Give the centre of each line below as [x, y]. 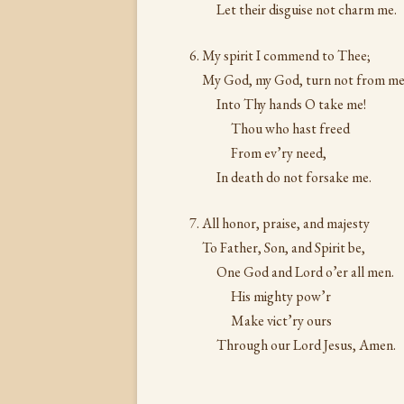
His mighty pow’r [281, 296]
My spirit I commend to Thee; [286, 55]
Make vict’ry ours [281, 321]
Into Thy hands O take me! [291, 104]
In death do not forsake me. [294, 177]
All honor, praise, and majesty [286, 223]
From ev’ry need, [279, 153]
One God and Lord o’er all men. [305, 272]
